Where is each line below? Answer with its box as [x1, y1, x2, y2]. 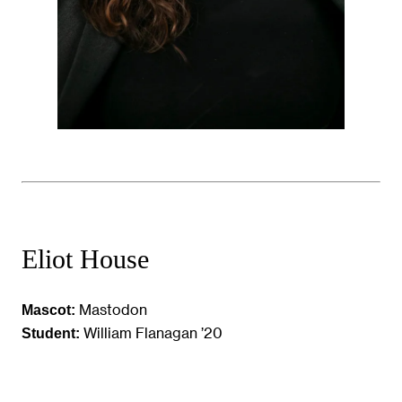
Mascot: [22, 301, 75, 318]
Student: [22, 324, 80, 341]
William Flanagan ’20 [80, 323, 223, 341]
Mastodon [75, 300, 147, 318]
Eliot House [22, 243, 149, 275]
